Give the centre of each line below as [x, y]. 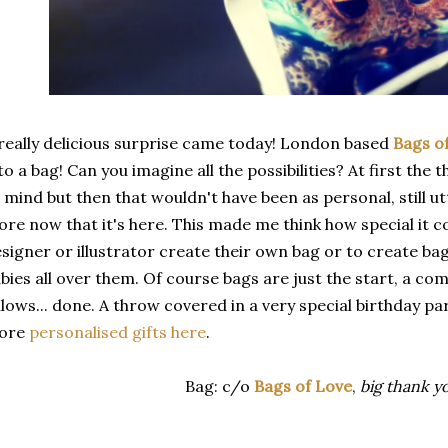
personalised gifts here [117, 332]
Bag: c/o [219, 386]
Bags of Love [302, 386]
